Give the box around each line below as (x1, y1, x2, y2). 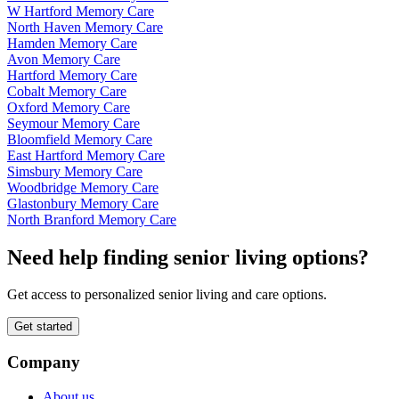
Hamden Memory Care (7, 35, 137, 51)
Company (7, 353, 80, 372)
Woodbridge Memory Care (7, 179, 159, 195)
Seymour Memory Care (7, 115, 140, 131)
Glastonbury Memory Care (7, 195, 159, 211)
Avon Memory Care (7, 51, 120, 67)
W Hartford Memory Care (7, 3, 154, 19)
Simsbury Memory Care (7, 163, 142, 179)
